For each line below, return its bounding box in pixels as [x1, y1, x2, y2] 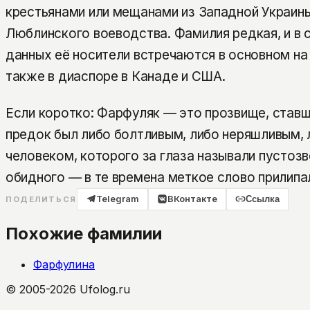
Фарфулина [33, 257, 95, 272]
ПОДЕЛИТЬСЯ [6, 194, 77, 204]
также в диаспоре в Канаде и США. [6, 69, 226, 85]
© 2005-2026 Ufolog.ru [6, 282, 130, 297]
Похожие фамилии [6, 224, 162, 244]
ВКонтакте [167, 193, 218, 204]
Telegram [95, 193, 139, 204]
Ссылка [246, 193, 280, 204]
